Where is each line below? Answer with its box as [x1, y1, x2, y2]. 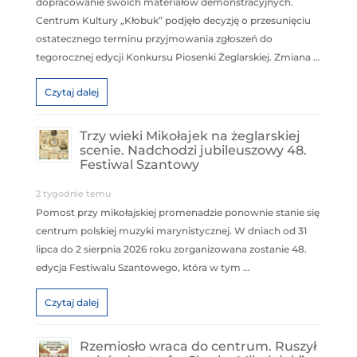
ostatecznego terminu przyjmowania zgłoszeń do [35, 33, 273, 45]
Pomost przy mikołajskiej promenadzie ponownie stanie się [35, 206, 320, 219]
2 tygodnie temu [35, 188, 111, 200]
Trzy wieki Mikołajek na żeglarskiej [79, 128, 300, 144]
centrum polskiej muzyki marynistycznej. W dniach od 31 [35, 225, 307, 237]
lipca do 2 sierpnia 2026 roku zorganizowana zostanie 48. [35, 243, 307, 256]
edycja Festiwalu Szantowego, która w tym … [35, 261, 249, 274]
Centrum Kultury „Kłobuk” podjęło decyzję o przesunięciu [35, 14, 311, 27]
